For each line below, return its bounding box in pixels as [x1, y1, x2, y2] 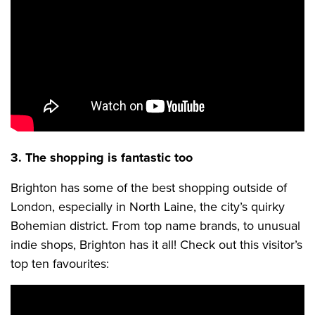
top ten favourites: [11, 255, 109, 273]
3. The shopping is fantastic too [11, 148, 193, 167]
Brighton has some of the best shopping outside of [11, 179, 287, 197]
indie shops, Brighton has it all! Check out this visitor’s [11, 236, 302, 254]
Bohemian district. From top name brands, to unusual [11, 217, 300, 235]
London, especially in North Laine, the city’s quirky [11, 198, 285, 216]
